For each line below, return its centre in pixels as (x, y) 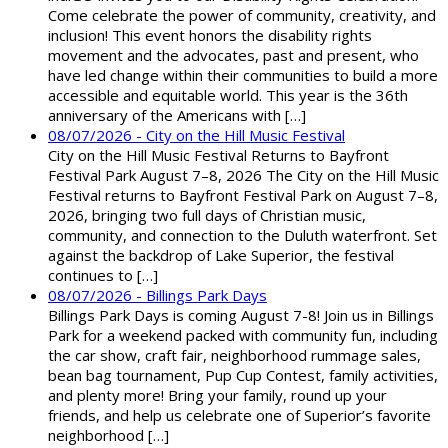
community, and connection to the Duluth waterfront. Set (242, 234)
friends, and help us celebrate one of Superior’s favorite (239, 414)
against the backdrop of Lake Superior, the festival (221, 254)
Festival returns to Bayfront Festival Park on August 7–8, (243, 194)
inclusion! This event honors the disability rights (210, 34)
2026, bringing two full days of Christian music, (207, 214)
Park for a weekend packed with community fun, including (243, 334)
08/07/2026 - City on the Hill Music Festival (196, 134)
